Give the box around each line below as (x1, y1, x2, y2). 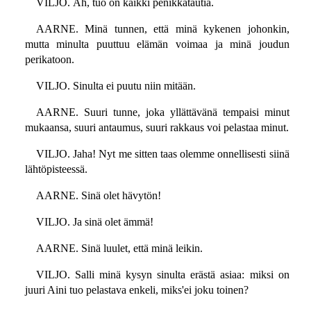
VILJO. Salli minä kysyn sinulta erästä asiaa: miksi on (35, 269, 289, 281)
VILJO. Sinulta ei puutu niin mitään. (35, 80, 196, 92)
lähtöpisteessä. (24, 163, 87, 176)
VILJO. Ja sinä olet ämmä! (35, 216, 153, 228)
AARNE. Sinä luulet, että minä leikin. (35, 242, 203, 255)
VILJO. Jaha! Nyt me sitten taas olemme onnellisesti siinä (35, 148, 289, 160)
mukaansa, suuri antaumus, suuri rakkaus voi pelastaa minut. (24, 121, 289, 134)
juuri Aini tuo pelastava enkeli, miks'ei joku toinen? (24, 284, 249, 296)
